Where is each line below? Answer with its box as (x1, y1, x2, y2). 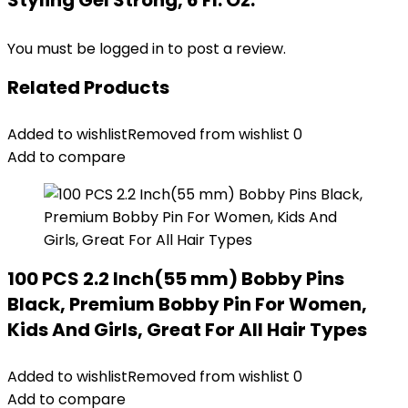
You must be (7, 38, 99, 59)
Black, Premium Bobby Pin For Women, (7, 291, 367, 317)
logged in (99, 38, 168, 59)
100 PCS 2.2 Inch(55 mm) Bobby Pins (7, 266, 344, 291)
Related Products (7, 75, 169, 100)
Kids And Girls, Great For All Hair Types (7, 317, 367, 342)
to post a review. (168, 38, 286, 59)
